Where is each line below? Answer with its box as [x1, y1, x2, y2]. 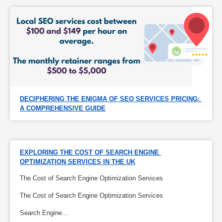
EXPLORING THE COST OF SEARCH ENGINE [20, 149, 159, 157]
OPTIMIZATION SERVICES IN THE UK [20, 158, 135, 166]
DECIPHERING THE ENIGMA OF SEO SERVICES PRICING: [20, 95, 200, 103]
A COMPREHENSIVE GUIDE [20, 105, 106, 112]
